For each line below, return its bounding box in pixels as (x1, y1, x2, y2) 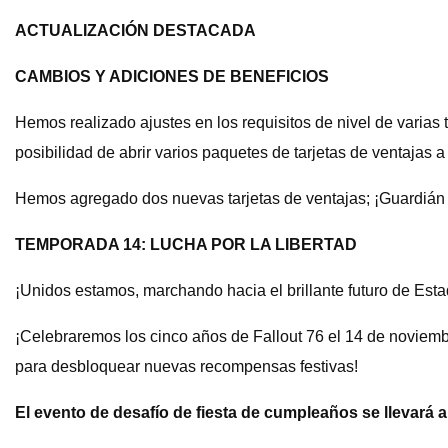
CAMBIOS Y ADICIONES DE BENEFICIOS (15, 68, 329, 86)
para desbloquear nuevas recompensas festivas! (15, 358, 358, 376)
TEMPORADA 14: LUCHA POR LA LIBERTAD (15, 236, 357, 254)
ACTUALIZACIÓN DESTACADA (15, 22, 256, 40)
